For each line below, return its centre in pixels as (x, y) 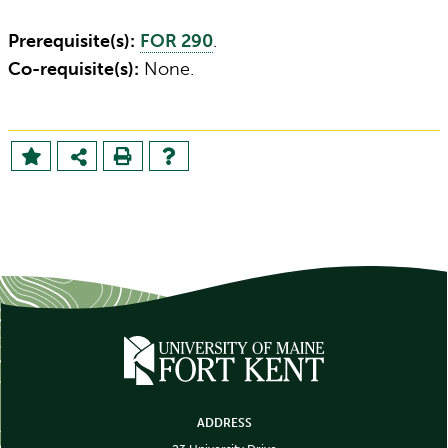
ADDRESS (224, 423)
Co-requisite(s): (73, 69)
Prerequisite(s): (71, 41)
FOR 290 (176, 41)
